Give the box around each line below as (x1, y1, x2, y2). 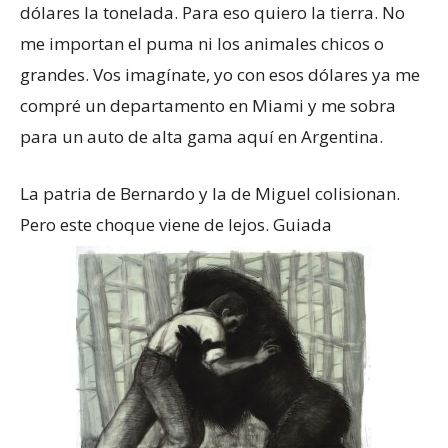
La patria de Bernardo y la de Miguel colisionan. (20, 182, 400, 205)
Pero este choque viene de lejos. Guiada (20, 213, 332, 236)
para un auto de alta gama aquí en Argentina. (20, 125, 383, 148)
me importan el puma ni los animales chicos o (20, 32, 384, 55)
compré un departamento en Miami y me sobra (20, 94, 396, 117)
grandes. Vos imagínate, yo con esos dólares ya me (20, 63, 420, 86)
